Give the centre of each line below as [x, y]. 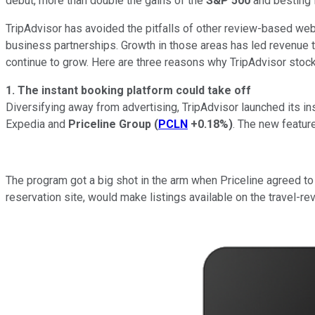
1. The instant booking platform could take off [128, 90]
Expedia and [37, 124]
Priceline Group [111, 124]
